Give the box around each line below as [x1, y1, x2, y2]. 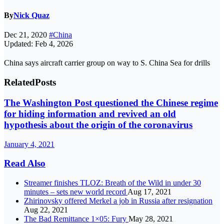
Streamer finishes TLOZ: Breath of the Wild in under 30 [24, 178, 201, 187]
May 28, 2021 [128, 214, 173, 223]
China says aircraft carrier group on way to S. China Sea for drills [4, 58, 210, 67]
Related [4, 77, 35, 88]
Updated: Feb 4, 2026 [4, 39, 73, 48]
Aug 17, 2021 [127, 187, 171, 196]
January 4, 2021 [4, 139, 54, 148]
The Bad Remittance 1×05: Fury [24, 214, 128, 223]
